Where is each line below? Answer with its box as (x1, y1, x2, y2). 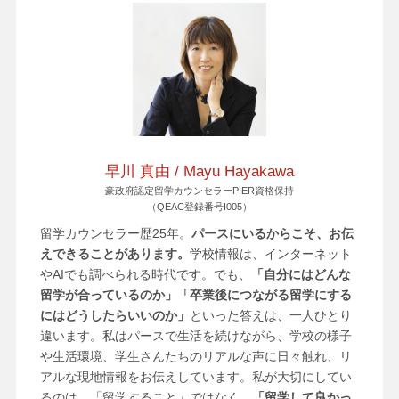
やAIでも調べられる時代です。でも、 (39, 266, 251, 281)
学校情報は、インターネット (189, 246, 352, 261)
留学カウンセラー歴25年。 (39, 225, 191, 240)
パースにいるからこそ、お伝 (191, 225, 354, 240)
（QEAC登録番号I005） (146, 200, 252, 212)
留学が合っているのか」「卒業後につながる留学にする (39, 287, 352, 302)
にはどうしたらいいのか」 (39, 307, 190, 322)
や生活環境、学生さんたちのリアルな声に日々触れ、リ (39, 348, 352, 363)
